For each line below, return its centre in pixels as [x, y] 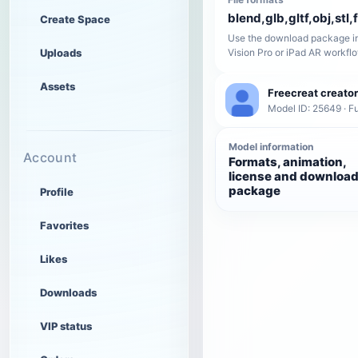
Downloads [68, 292]
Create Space [75, 19]
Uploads [61, 53]
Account [50, 157]
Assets [58, 86]
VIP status [66, 326]
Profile [57, 192]
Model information [271, 147]
